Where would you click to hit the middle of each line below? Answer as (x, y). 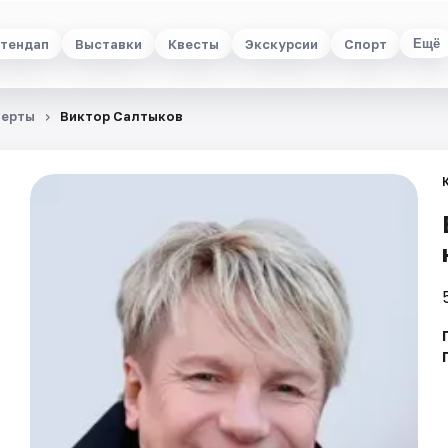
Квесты (193, 43)
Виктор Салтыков (121, 116)
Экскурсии (281, 43)
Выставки (108, 43)
